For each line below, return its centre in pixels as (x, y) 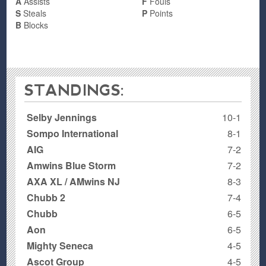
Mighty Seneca (60, 245)
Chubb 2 (46, 197)
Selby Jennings (62, 117)
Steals (34, 13)
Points (160, 13)
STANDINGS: (75, 90)
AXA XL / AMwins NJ (74, 181)
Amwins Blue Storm (72, 165)
